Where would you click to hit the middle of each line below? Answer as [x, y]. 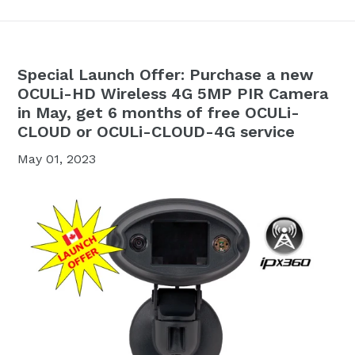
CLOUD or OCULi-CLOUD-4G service [156, 131]
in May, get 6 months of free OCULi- [158, 112]
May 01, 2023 [57, 158]
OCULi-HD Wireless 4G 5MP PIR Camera [173, 93]
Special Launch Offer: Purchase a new [166, 74]
